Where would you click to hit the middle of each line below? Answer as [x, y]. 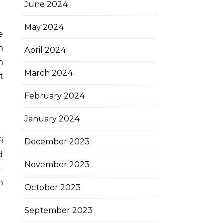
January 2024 [52, 119]
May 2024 [44, 27]
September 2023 [58, 210]
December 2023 [57, 142]
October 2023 [53, 187]
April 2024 [45, 50]
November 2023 [57, 165]
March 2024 [49, 73]
